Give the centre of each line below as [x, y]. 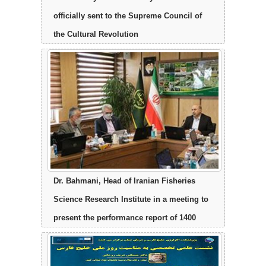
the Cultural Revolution [96, 34]
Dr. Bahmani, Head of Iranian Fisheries [124, 181]
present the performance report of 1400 [125, 218]
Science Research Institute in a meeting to [131, 199]
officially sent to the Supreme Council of [128, 15]
